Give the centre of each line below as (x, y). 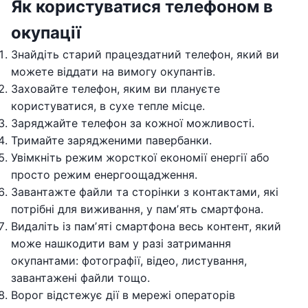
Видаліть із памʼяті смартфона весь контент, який (146, 226)
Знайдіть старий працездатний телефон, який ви (145, 54)
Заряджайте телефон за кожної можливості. (133, 123)
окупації (46, 32)
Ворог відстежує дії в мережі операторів (123, 295)
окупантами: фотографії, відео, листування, (129, 260)
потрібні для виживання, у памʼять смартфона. (137, 209)
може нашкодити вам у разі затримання (121, 243)
